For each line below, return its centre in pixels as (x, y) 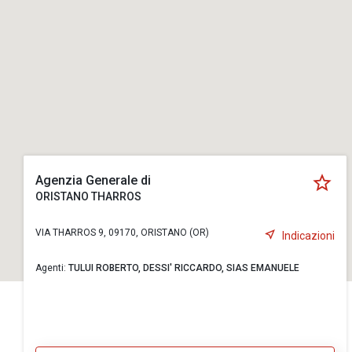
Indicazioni (309, 235)
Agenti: (52, 268)
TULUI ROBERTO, (106, 268)
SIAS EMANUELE (263, 268)
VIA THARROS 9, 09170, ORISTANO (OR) (122, 233)
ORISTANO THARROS (88, 196)
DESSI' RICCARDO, (185, 268)
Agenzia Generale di (93, 180)
